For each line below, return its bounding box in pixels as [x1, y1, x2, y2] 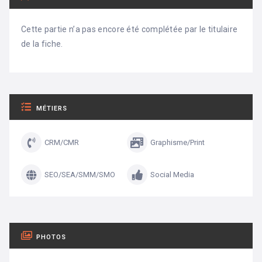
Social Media [150, 170, 194, 180]
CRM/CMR [44, 138, 79, 147]
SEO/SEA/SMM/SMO [44, 170, 115, 180]
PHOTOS [36, 233, 66, 242]
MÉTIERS [36, 105, 67, 113]
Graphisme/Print [150, 138, 205, 147]
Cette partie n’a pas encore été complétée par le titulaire [21, 25, 238, 35]
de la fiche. [21, 39, 63, 49]
